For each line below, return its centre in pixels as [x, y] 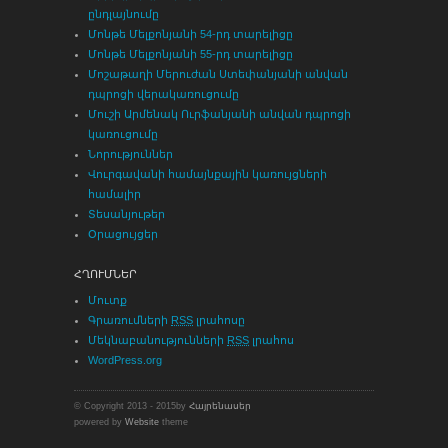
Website [142, 421]
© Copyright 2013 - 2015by [131, 405]
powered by [99, 421]
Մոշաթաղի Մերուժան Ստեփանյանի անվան [218, 73]
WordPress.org [125, 359]
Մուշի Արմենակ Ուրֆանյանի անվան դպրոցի [219, 113]
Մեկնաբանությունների [157, 339]
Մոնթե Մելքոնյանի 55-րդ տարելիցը [190, 53]
